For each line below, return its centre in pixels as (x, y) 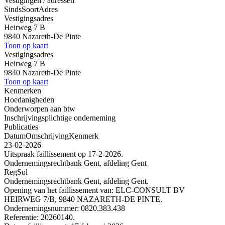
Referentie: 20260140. (39, 217)
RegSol (16, 172)
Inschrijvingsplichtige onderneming (60, 118)
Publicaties (21, 127)
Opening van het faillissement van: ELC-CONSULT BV (94, 190)
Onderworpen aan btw (40, 108)
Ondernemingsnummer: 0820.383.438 (65, 208)
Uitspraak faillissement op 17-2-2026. (64, 154)
